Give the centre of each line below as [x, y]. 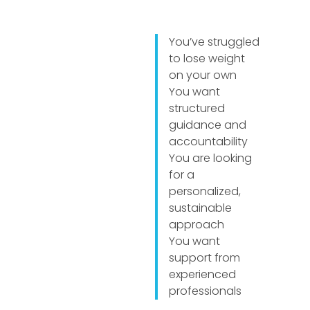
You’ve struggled [214, 42]
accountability [208, 142]
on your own [203, 75]
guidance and [208, 125]
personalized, [205, 192]
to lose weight [207, 59]
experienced [202, 275]
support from [204, 258]
